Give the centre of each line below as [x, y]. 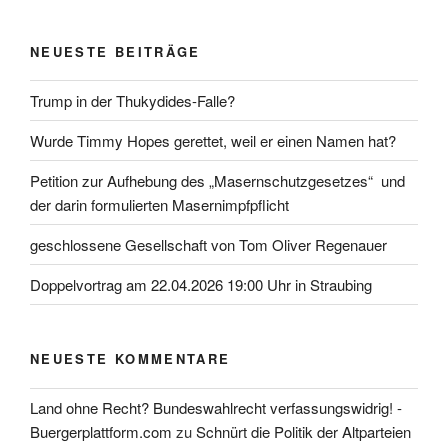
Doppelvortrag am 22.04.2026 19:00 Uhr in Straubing [201, 284]
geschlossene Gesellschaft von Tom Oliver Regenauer [208, 244]
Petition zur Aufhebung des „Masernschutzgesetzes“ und [217, 180]
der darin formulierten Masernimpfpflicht [159, 204]
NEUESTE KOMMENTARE [130, 358]
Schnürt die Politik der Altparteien [303, 431]
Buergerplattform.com [101, 431]
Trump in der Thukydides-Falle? [132, 100]
